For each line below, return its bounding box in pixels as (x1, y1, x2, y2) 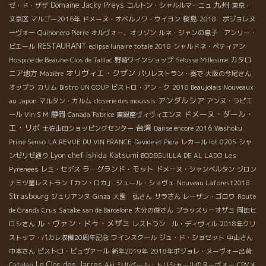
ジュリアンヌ (51, 191, 90, 201)
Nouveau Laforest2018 (177, 178, 250, 188)
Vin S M (24, 109, 49, 119)
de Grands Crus (9, 205, 56, 215)
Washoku (214, 123, 242, 133)
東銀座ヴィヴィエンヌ (116, 109, 182, 119)
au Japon (9, 96, 37, 106)
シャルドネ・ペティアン (173, 41, 245, 51)
